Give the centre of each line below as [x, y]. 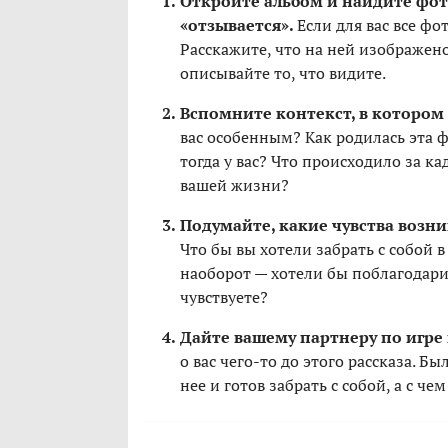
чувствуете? [224, 297]
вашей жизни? [234, 185]
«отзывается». [238, 25]
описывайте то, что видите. [283, 73]
